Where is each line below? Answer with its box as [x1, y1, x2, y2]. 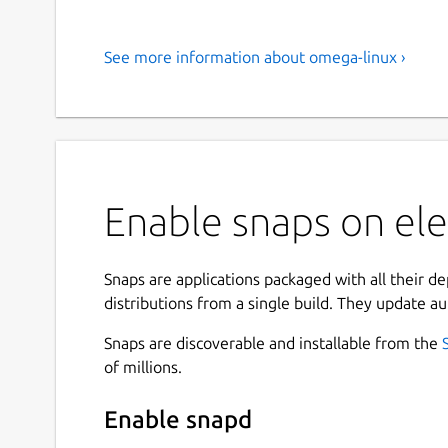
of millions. [104, 357, 182, 376]
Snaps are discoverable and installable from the [104, 333, 442, 352]
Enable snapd [104, 406, 252, 434]
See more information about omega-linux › [104, 47, 406, 66]
